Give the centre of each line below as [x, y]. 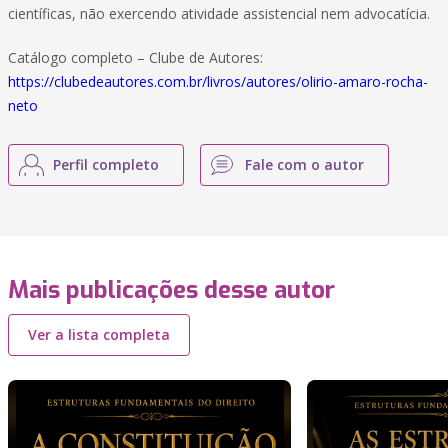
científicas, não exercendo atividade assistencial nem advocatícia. [219, 13]
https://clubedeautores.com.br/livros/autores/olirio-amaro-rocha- [218, 81]
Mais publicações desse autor [171, 290]
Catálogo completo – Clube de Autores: [135, 57]
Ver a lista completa [99, 334]
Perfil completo [106, 164]
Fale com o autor [304, 164]
